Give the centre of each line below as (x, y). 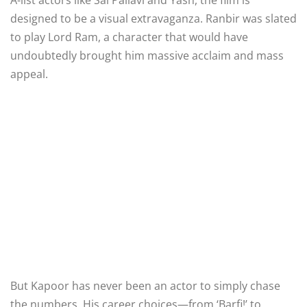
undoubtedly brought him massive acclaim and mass (147, 55)
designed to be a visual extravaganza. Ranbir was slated (153, 18)
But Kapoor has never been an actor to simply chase (145, 285)
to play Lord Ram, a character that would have (129, 37)
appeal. (29, 74)
